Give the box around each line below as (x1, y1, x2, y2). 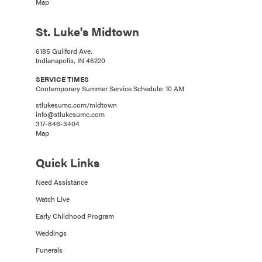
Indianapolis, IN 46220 (36, 55, 105, 66)
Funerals (36, 244, 63, 256)
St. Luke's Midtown (36, 23, 139, 40)
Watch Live (36, 194, 70, 205)
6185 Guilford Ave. (36, 46, 92, 57)
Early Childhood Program (36, 211, 114, 222)
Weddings (36, 227, 67, 239)
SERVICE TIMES (36, 74, 89, 85)
